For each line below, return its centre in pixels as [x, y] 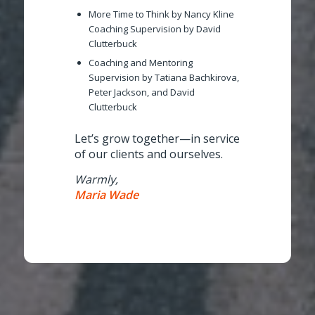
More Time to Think [129, 14]
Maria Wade [107, 195]
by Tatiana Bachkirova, [189, 78]
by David [201, 29]
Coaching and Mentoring [141, 63]
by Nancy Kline [202, 14]
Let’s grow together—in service [157, 139]
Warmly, [96, 180]
